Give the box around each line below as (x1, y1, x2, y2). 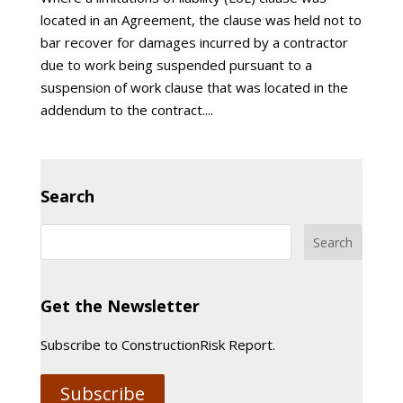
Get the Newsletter (40, 295, 200, 317)
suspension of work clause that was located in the (40, 78, 348, 96)
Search (40, 185, 94, 207)
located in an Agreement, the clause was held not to (40, 11, 362, 29)
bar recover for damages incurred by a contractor (40, 33, 348, 51)
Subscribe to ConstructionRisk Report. (40, 336, 275, 354)
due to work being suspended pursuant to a (40, 56, 312, 74)
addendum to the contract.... (40, 101, 213, 119)
